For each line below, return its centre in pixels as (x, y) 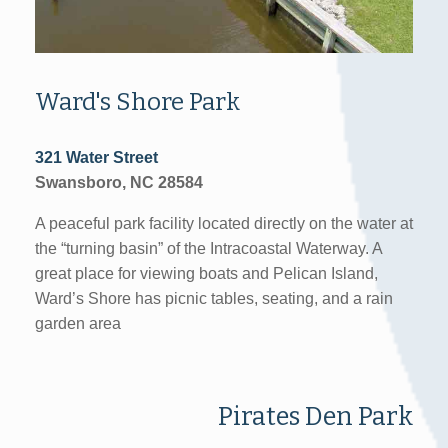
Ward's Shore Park (137, 102)
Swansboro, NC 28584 (119, 183)
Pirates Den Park (315, 416)
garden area (78, 324)
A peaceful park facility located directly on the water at (224, 224)
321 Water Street (96, 158)
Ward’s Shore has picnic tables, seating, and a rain (214, 299)
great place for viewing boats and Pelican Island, (206, 274)
